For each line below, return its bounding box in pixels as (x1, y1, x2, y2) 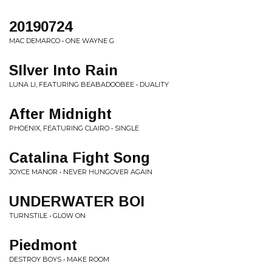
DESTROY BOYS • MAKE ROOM (9, 255, 109, 263)
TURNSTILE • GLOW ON (9, 211, 86, 220)
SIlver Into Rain (9, 62, 118, 78)
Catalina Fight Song (9, 149, 150, 166)
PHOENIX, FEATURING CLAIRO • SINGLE (9, 124, 139, 132)
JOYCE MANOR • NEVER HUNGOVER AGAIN (9, 168, 152, 176)
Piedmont (9, 237, 77, 253)
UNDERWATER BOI (9, 193, 144, 209)
